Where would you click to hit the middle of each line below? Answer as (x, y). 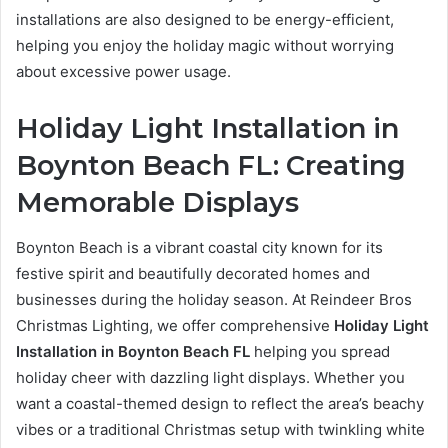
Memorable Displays (157, 203)
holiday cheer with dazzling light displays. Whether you (210, 377)
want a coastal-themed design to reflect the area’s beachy (220, 403)
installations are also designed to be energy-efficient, (205, 20)
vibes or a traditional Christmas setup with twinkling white (220, 429)
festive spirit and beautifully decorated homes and (193, 273)
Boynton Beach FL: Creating (211, 166)
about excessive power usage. (123, 72)
